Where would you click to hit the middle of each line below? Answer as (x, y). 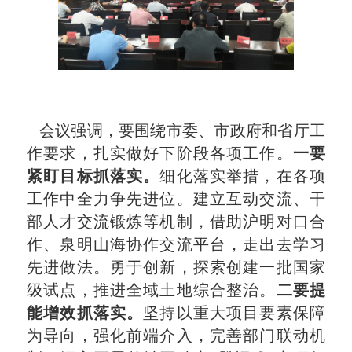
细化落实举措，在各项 (242, 176)
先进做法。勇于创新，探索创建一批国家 (176, 267)
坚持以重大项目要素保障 (234, 312)
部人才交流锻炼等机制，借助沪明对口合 (176, 221)
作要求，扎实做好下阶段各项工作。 (160, 153)
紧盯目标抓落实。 (93, 176)
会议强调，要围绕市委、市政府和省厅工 (176, 130)
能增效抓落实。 (85, 312)
